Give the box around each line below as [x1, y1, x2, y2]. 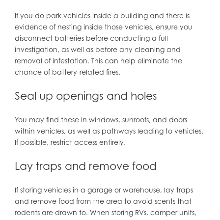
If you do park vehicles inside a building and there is [14, 11, 190, 20]
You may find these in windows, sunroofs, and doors [14, 115, 187, 124]
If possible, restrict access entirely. [14, 138, 126, 147]
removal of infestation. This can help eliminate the [14, 56, 182, 65]
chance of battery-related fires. [14, 68, 120, 77]
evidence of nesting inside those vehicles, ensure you [14, 23, 192, 31]
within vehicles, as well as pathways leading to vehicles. [14, 127, 203, 136]
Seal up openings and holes [14, 89, 157, 103]
